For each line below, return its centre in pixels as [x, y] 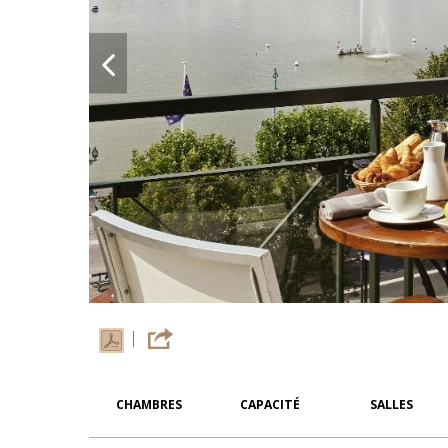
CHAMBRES [149, 405]
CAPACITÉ [270, 405]
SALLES [391, 405]
